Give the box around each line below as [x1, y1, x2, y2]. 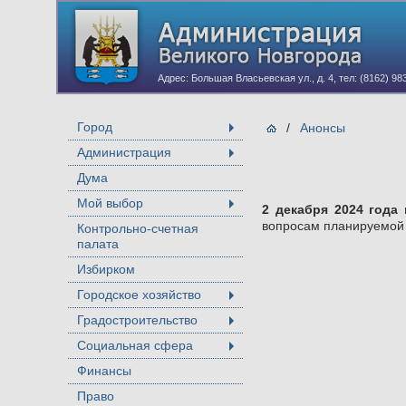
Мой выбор [77, 196, 143, 210]
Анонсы [300, 121, 345, 135]
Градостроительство [77, 313, 198, 327]
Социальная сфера [77, 338, 193, 353]
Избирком [77, 262, 135, 276]
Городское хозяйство [77, 287, 201, 302]
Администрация [77, 145, 171, 159]
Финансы [77, 363, 131, 378]
